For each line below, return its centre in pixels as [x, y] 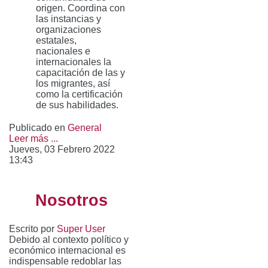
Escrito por [33, 229]
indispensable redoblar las [65, 261]
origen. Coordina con [80, 8]
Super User [81, 229]
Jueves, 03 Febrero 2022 [62, 149]
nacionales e [63, 51]
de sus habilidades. [77, 105]
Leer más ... [33, 138]
